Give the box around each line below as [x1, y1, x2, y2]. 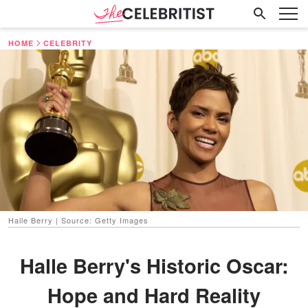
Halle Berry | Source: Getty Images [8, 214, 148, 225]
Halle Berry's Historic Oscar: [19, 250, 289, 280]
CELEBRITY [43, 38, 92, 48]
